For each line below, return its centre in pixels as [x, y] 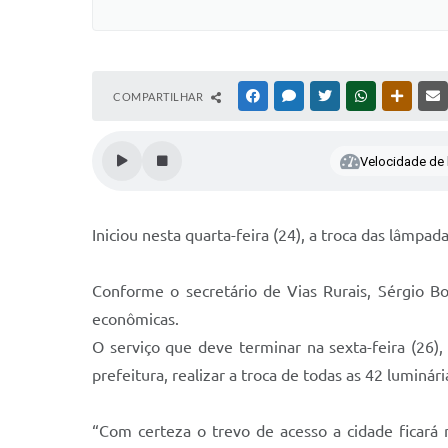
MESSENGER [330, 96]
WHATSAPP [400, 96]
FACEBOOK [292, 96]
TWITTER [358, 96]
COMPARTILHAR [159, 96]
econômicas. [135, 319]
